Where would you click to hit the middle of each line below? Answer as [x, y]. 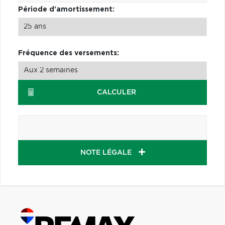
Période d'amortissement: [66, 9]
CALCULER [116, 92]
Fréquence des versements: [69, 53]
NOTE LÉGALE [107, 152]
